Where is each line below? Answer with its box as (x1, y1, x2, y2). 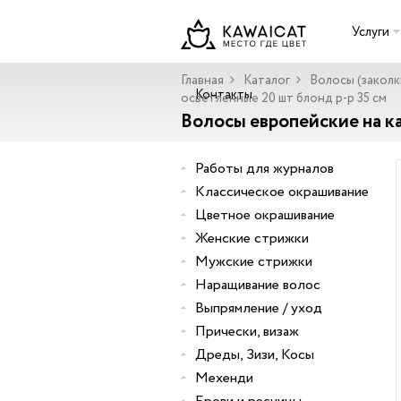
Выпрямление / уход (195, 298, 322, 319)
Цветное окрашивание (195, 205, 335, 226)
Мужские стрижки (195, 252, 312, 272)
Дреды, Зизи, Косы (195, 345, 314, 365)
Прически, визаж (195, 321, 299, 342)
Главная (181, 72, 224, 90)
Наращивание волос (195, 275, 320, 295)
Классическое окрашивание (195, 182, 369, 202)
